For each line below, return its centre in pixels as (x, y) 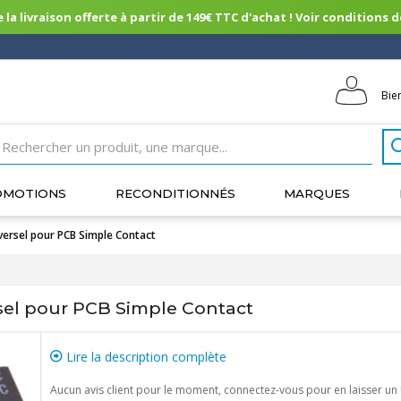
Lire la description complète (144, 357)
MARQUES (317, 193)
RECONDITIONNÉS (175, 193)
